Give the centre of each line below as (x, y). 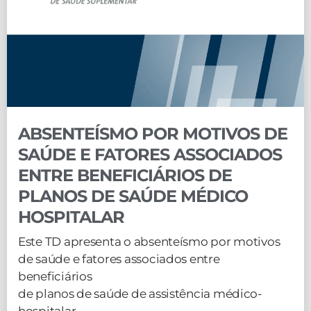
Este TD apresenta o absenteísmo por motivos (149, 242)
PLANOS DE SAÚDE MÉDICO (133, 196)
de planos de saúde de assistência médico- (140, 294)
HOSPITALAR (72, 217)
